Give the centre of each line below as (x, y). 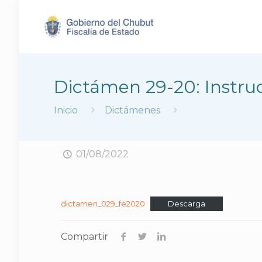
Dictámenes (133, 110)
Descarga (187, 204)
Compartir (85, 237)
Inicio (66, 110)
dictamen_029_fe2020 (103, 204)
